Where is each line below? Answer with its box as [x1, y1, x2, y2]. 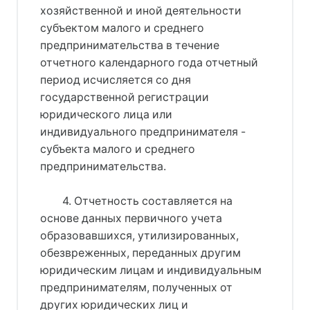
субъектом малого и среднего [40, 21, 204, 35]
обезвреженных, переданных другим [40, 246, 241, 259]
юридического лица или [40, 107, 172, 121]
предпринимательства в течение [40, 38, 219, 52]
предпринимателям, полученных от [40, 280, 232, 294]
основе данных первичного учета [40, 211, 222, 225]
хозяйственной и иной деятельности [40, 3, 241, 17]
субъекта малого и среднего [40, 142, 195, 156]
